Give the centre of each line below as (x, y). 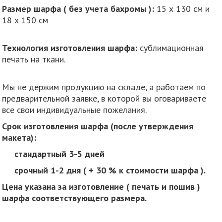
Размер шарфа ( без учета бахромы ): (78, 8)
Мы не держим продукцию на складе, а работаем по (104, 87)
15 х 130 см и (182, 8)
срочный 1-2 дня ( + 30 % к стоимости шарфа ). (104, 170)
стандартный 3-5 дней (54, 154)
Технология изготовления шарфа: (70, 48)
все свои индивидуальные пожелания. (75, 110)
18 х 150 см (25, 20)
